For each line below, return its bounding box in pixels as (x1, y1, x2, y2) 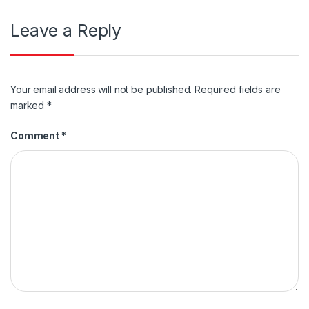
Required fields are (195, 83, 281, 96)
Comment (10, 130, 61, 142)
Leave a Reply (10, 19, 122, 41)
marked (10, 99, 48, 112)
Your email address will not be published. (10, 83, 192, 96)
